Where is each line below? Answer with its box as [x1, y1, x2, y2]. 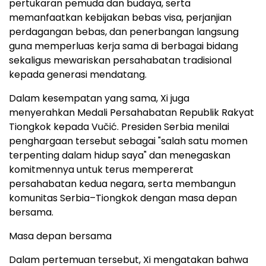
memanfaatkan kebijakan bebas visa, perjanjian [9, 11, 232, 25]
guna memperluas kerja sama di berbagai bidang [9, 39, 238, 53]
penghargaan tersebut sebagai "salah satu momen [9, 134, 248, 148]
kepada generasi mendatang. [9, 68, 147, 82]
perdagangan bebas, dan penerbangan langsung [9, 25, 239, 39]
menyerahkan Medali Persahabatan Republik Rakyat [9, 106, 254, 120]
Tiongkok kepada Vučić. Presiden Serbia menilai [9, 120, 229, 134]
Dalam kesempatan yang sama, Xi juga [9, 91, 189, 106]
